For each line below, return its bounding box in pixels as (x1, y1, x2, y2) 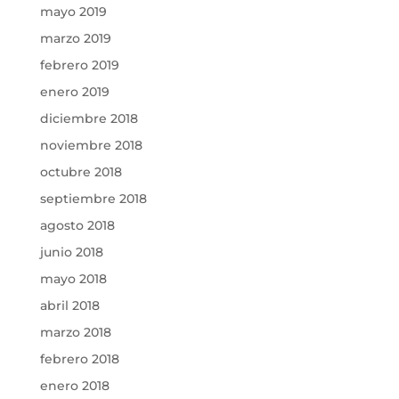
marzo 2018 (39, 324, 111, 341)
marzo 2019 (39, 30, 111, 47)
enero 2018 (39, 378, 110, 395)
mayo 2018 (39, 271, 107, 288)
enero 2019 (39, 84, 110, 101)
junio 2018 (39, 244, 103, 261)
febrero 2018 (39, 351, 119, 368)
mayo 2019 (39, 4, 107, 20)
